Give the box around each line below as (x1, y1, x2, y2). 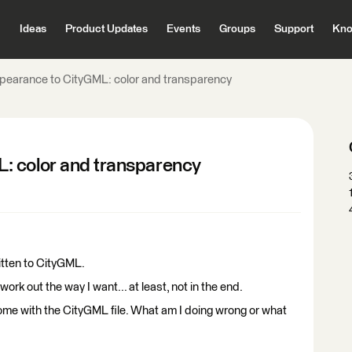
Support (273, 24, 313, 35)
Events (166, 24, 200, 35)
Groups (218, 24, 255, 35)
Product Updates (64, 24, 148, 35)
